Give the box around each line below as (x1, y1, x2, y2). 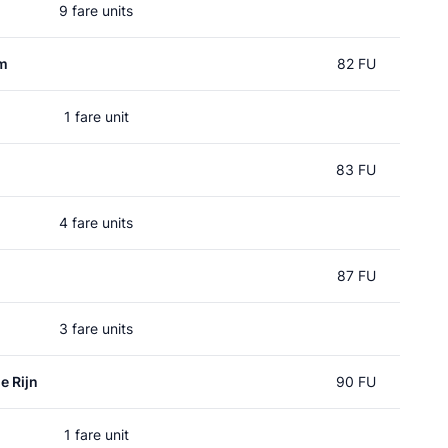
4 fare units (59, 214, 133, 231)
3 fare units (59, 320, 133, 337)
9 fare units (59, 2, 133, 19)
